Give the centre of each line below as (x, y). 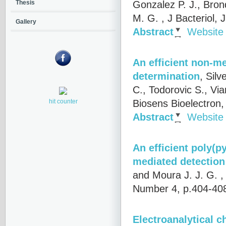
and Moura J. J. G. (175, 175)
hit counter (63, 101)
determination (166, 76)
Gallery (26, 22)
